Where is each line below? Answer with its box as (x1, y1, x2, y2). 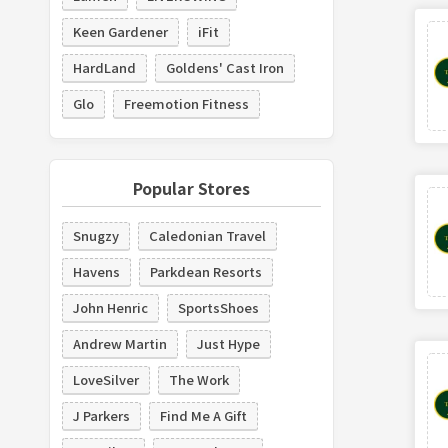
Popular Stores (132, 175, 250, 200)
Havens (72, 261, 120, 281)
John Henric (72, 297, 148, 317)
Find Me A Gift (159, 405, 247, 425)
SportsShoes (177, 297, 259, 317)
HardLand (72, 57, 136, 77)
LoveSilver (72, 369, 139, 389)
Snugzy (72, 225, 119, 245)
